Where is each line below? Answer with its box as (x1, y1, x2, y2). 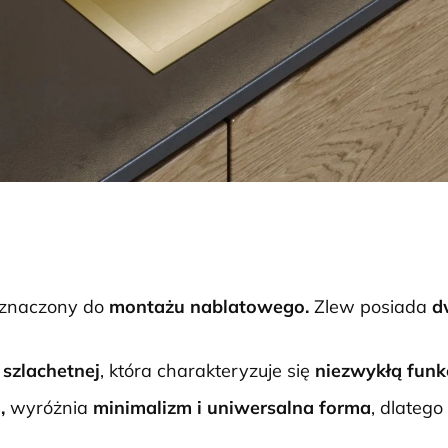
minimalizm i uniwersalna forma (93, 396, 371, 420)
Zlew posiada (314, 295, 432, 319)
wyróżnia (10, 396, 93, 420)
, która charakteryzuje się (100, 359, 315, 383)
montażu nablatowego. (109, 295, 314, 319)
